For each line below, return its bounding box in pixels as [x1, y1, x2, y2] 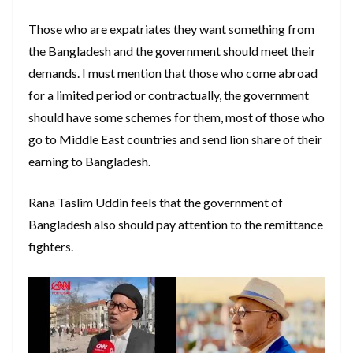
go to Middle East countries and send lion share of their [28, 131, 322, 147]
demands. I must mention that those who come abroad [28, 65, 318, 80]
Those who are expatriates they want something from [28, 20, 314, 36]
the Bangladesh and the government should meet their [28, 43, 316, 58]
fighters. [28, 238, 73, 254]
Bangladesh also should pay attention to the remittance [28, 216, 323, 232]
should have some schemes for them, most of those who [28, 109, 325, 124]
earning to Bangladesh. [28, 153, 150, 169]
